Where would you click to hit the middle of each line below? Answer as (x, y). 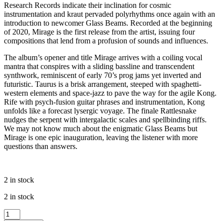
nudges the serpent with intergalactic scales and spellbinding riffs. (105, 119)
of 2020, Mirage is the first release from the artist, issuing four (99, 32)
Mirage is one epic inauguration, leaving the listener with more (101, 137)
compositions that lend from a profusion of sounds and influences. (106, 40)
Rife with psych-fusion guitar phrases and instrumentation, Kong (104, 102)
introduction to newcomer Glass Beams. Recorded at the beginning (108, 23)
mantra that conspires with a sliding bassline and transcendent (99, 66)
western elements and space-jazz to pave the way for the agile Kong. (110, 93)
